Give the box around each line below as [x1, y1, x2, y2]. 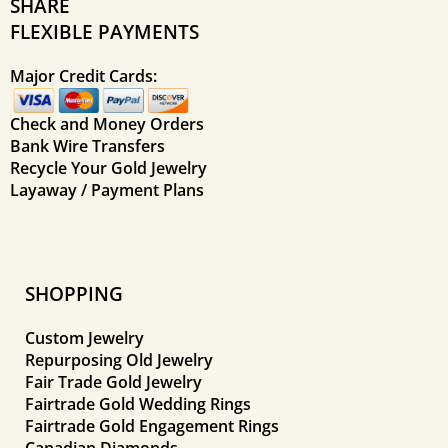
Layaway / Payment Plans [10, 178, 204, 201]
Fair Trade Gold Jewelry [25, 370, 202, 393]
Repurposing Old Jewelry [25, 348, 213, 371]
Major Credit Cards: [10, 65, 157, 88]
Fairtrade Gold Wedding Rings [25, 392, 251, 415]
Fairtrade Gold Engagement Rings [25, 414, 279, 437]
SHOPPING [25, 280, 123, 306]
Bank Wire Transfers [10, 134, 165, 157]
